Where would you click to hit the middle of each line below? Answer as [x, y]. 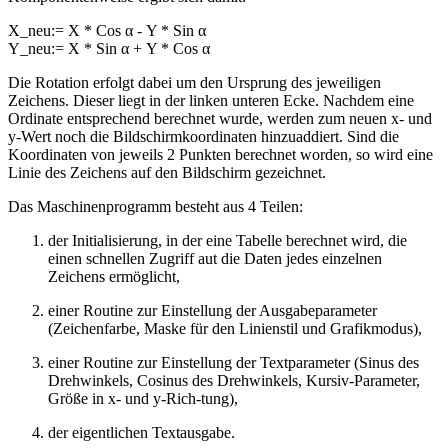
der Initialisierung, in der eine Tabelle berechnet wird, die [227, 240]
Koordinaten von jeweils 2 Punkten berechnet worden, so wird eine [220, 154]
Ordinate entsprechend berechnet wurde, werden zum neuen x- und [220, 118]
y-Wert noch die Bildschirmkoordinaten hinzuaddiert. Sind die [203, 136]
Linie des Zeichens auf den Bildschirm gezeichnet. [167, 172]
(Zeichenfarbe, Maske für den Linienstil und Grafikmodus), [235, 328]
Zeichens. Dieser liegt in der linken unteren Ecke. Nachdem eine [211, 100]
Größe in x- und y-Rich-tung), [143, 398]
